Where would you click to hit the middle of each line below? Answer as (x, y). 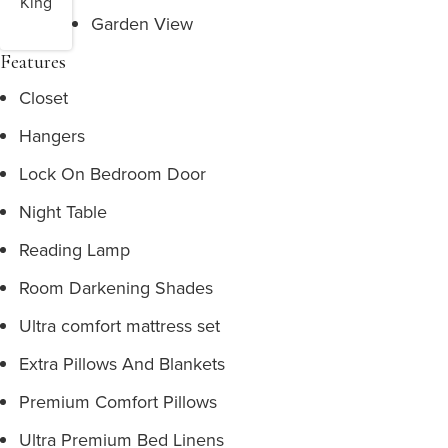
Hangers (52, 135)
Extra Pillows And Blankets (122, 363)
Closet (43, 97)
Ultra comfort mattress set (119, 325)
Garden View (142, 23)
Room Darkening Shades (116, 287)
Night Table (63, 211)
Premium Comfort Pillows (118, 401)
